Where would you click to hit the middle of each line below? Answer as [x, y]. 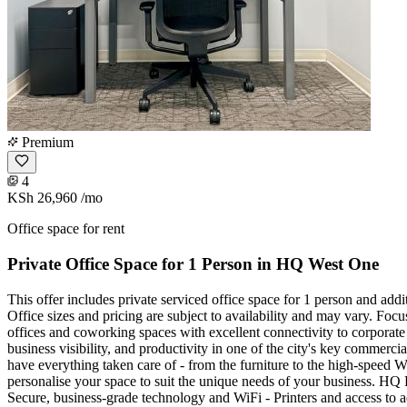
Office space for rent [66, 229]
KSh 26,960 [42, 198]
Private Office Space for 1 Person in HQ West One [193, 264]
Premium [46, 143]
